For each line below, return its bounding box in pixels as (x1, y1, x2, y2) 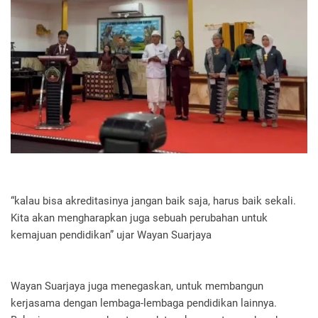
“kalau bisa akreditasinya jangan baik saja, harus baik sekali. (11, 194, 296, 207)
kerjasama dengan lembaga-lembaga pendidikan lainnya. (11, 296, 277, 309)
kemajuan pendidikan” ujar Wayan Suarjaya (11, 228, 212, 241)
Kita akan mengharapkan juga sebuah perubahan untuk (11, 211, 268, 224)
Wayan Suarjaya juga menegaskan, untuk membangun (11, 279, 263, 292)
